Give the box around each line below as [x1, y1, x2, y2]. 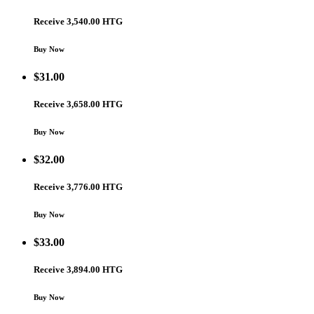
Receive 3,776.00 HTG [34, 182, 123, 193]
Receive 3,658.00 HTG [34, 99, 123, 110]
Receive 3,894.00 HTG [34, 264, 123, 275]
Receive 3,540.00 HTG [34, 15, 123, 27]
